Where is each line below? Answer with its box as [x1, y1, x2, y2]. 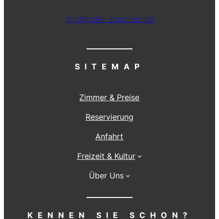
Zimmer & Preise [79, 92, 140, 102]
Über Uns [88, 170, 124, 180]
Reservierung [85, 111, 133, 122]
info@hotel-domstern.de [66, 14, 153, 24]
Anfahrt [95, 131, 124, 141]
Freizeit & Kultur [77, 151, 135, 161]
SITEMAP [75, 61, 144, 71]
